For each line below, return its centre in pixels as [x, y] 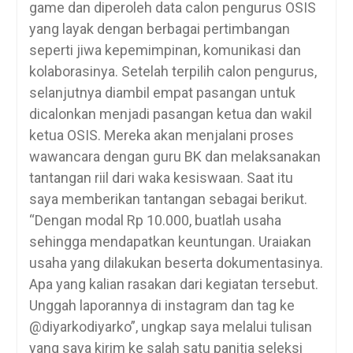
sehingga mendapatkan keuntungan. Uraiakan [170, 241]
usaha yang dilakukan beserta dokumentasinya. [176, 262]
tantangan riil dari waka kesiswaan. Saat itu [161, 177]
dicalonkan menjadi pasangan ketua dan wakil [170, 113]
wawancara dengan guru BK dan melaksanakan [175, 156]
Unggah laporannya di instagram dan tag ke [162, 305]
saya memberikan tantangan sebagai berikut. [168, 199]
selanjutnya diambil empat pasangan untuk [162, 92]
